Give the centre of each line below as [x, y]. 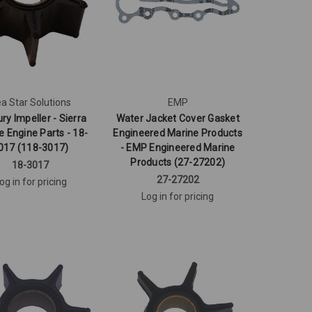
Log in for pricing [178, 196]
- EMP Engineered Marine [178, 147]
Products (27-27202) [178, 162]
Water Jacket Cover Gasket [178, 118]
